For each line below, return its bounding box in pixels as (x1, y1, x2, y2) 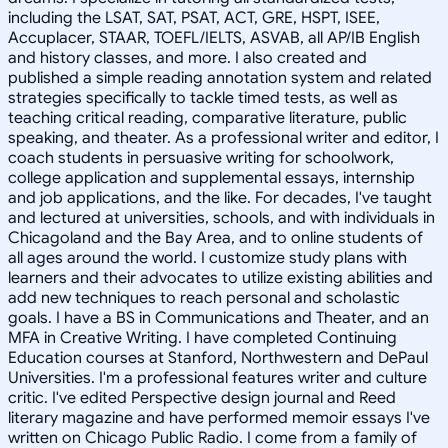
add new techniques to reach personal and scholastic (8, 287, 400, 308)
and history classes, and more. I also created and (8, 47, 367, 68)
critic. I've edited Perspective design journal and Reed (8, 387, 396, 408)
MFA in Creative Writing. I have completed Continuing (8, 327, 397, 348)
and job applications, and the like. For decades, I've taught (8, 187, 432, 208)
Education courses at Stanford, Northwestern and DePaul (8, 347, 428, 368)
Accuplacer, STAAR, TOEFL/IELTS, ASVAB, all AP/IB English (8, 27, 420, 48)
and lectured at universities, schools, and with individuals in (8, 207, 435, 228)
